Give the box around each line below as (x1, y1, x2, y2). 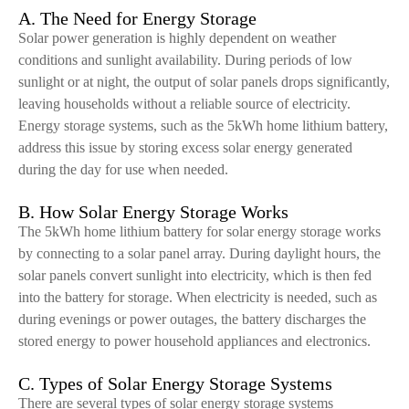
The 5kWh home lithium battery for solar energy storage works (18, 224, 381, 239)
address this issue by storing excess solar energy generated (18, 140, 352, 155)
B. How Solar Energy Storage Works (18, 202, 288, 222)
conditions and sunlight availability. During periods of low (18, 52, 352, 68)
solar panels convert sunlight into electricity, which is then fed (18, 267, 372, 283)
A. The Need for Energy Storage (18, 8, 257, 28)
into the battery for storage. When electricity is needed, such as (18, 289, 377, 305)
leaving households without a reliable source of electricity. (18, 96, 351, 111)
